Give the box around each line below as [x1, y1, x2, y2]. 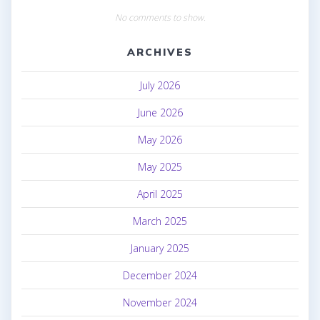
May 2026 [138, 133, 182, 147]
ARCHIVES [127, 46, 193, 59]
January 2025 [131, 241, 189, 256]
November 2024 [123, 296, 197, 310]
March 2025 [133, 214, 187, 229]
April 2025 [137, 187, 183, 201]
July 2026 [140, 79, 180, 93]
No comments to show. [114, 11, 206, 24]
